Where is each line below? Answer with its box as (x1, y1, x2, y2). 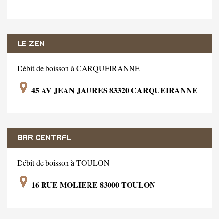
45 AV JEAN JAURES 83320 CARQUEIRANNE (29, 84, 197, 96)
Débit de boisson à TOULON (17, 157, 109, 168)
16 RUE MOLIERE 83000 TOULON (29, 178, 155, 190)
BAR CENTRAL (17, 133, 72, 142)
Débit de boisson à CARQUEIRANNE (17, 63, 140, 73)
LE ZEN (17, 39, 44, 47)
